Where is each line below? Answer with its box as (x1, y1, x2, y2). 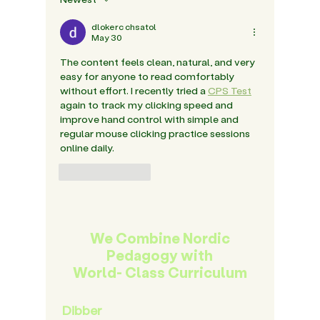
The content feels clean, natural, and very (60, 55, 257, 69)
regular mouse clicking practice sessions (60, 126, 252, 141)
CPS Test (208, 84, 251, 98)
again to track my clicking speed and (60, 98, 235, 112)
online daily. (60, 141, 114, 155)
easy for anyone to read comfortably (60, 69, 236, 84)
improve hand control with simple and (60, 112, 241, 126)
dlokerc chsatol (91, 21, 156, 33)
